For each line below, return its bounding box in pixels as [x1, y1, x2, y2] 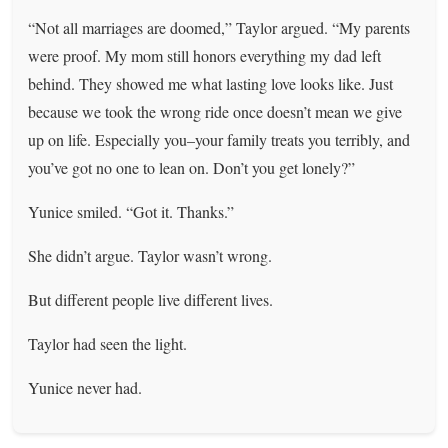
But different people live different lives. [28, 288, 274, 310]
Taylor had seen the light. [28, 332, 188, 354]
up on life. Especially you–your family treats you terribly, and [28, 128, 411, 150]
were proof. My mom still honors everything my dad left [28, 44, 382, 66]
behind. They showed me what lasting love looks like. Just [28, 72, 394, 94]
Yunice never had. [28, 376, 143, 398]
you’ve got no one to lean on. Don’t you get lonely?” [28, 156, 356, 178]
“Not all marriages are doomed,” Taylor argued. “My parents [28, 16, 411, 38]
